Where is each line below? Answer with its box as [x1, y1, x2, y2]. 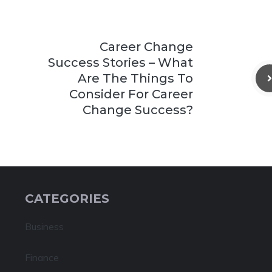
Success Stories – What [48, 55, 193, 70]
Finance [24, 251, 59, 263]
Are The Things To [78, 71, 193, 86]
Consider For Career [69, 87, 193, 101]
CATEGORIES [24, 191, 109, 206]
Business [24, 220, 64, 233]
